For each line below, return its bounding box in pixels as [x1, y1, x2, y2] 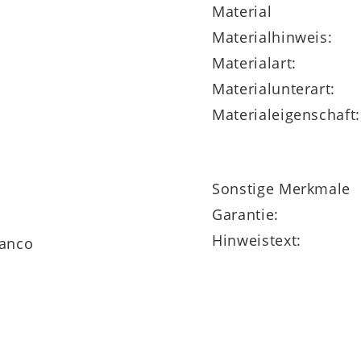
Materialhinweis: [212, 27, 333, 47]
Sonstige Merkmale [212, 178, 351, 198]
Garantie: [212, 204, 279, 224]
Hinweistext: [212, 230, 301, 250]
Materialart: [212, 52, 297, 73]
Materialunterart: [212, 78, 336, 98]
